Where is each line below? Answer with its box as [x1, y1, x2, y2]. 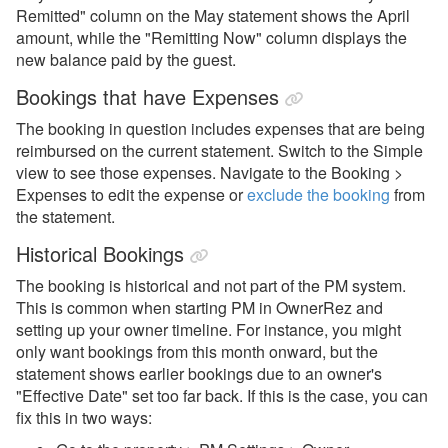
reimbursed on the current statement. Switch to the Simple [16, 139, 423, 162]
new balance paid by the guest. [16, 48, 236, 71]
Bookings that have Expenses [16, 82, 279, 111]
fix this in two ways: [16, 406, 152, 429]
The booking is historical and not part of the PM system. [16, 274, 406, 297]
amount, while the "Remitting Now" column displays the [16, 26, 407, 49]
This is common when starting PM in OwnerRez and [16, 296, 383, 319]
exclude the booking [247, 183, 390, 206]
